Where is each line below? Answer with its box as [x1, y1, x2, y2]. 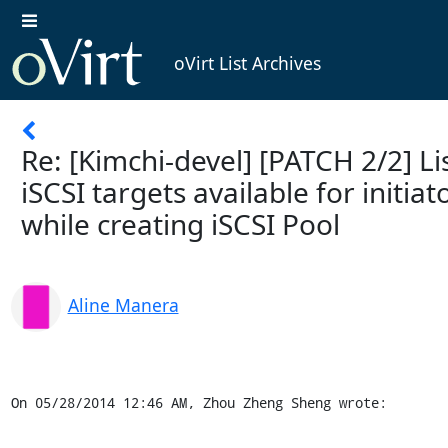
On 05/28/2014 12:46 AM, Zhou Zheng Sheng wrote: [10, 392, 387, 412]
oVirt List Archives [173, 51, 321, 76]
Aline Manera [67, 292, 179, 317]
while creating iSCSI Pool [21, 204, 340, 243]
